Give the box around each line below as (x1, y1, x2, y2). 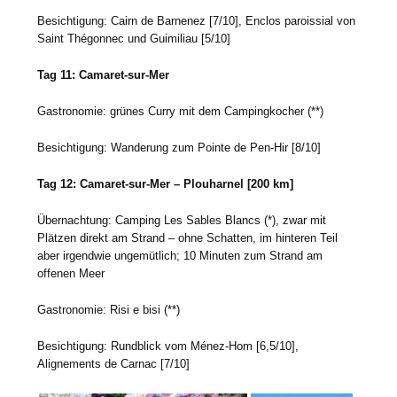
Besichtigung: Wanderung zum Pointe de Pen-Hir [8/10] (37, 141, 322, 155)
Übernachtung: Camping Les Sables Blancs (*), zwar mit (37, 214, 327, 228)
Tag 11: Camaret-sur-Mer (37, 68, 170, 82)
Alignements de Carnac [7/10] (37, 357, 191, 371)
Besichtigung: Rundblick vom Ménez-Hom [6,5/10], (37, 339, 300, 354)
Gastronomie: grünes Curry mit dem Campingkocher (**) (37, 105, 324, 119)
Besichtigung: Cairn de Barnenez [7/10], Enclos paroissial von (37, 14, 356, 28)
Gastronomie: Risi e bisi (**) (37, 303, 181, 317)
